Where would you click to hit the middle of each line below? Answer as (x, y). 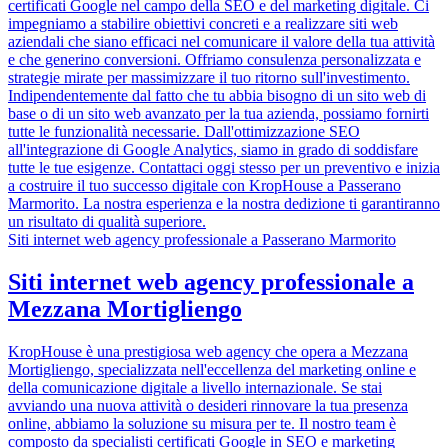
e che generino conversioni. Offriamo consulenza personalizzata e (214, 59)
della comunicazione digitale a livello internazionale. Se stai (195, 387)
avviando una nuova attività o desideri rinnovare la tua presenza (208, 405)
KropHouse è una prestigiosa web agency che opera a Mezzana (208, 351)
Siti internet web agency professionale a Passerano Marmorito (202, 239)
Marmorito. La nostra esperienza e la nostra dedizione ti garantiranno (224, 203)
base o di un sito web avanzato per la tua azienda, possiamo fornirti (218, 113)
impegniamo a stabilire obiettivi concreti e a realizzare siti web (203, 23)
